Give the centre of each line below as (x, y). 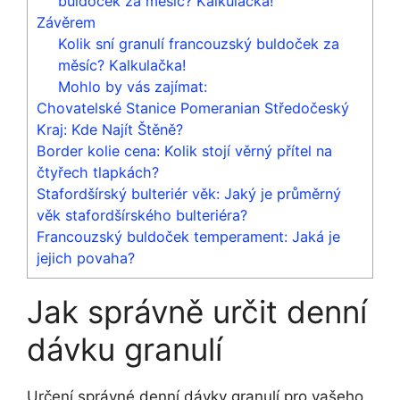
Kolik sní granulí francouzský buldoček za (199, 43)
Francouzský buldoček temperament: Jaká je (188, 236)
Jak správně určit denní (197, 311)
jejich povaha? (86, 258)
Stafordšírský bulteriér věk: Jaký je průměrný (189, 193)
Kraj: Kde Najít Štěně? (110, 129)
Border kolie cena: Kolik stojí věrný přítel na (184, 150)
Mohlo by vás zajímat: (133, 86)
